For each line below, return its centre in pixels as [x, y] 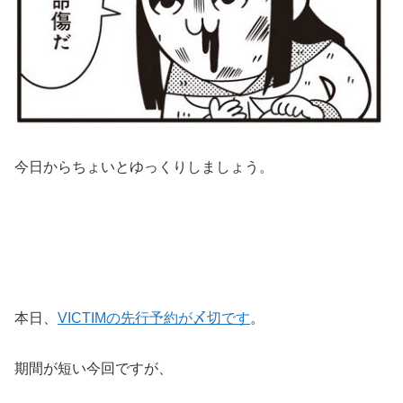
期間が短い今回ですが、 [94, 369]
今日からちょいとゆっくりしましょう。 [144, 167]
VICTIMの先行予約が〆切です [154, 318]
